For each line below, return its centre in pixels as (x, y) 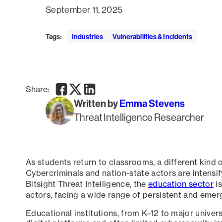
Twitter (82, 86)
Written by (96, 104)
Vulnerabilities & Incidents (152, 37)
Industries (87, 37)
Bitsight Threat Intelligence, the (87, 184)
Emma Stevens (152, 104)
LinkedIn (98, 86)
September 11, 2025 (84, 10)
